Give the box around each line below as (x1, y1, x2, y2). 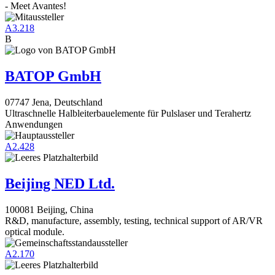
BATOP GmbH (5, 68, 101, 85)
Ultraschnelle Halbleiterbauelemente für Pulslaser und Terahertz (5, 108, 251, 119)
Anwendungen (5, 119, 63, 130)
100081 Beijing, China (5, 204, 93, 215)
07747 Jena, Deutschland (5, 97, 103, 108)
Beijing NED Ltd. (5, 176, 115, 192)
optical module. (5, 227, 64, 237)
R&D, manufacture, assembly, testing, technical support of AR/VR (5, 215, 263, 226)
